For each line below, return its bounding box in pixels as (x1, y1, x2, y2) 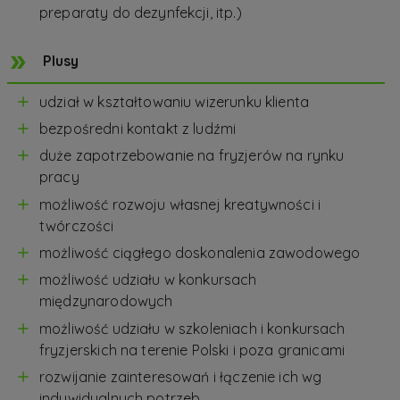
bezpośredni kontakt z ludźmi (39, 119, 237, 137)
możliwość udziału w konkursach (39, 271, 257, 289)
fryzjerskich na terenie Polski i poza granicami (39, 340, 346, 359)
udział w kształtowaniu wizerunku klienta (39, 92, 310, 111)
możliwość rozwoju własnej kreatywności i (39, 195, 321, 213)
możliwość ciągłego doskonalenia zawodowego (39, 244, 361, 262)
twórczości (39, 216, 114, 235)
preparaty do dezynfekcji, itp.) (39, 3, 242, 21)
